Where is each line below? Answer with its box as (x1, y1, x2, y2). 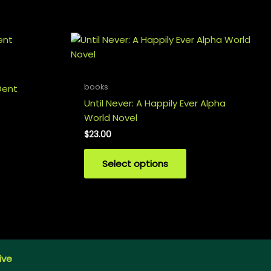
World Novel (84, 111, 137, 124)
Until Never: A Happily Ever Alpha (84, 96, 226, 109)
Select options (102, 157, 168, 170)
